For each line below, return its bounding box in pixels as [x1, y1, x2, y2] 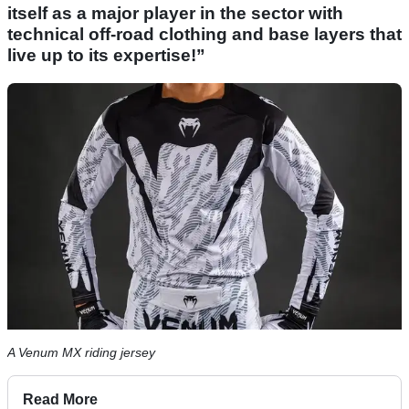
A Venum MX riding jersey [7, 345, 155, 361]
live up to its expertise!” [7, 46, 205, 66]
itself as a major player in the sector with [7, 4, 343, 24]
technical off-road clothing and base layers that [7, 25, 402, 45]
